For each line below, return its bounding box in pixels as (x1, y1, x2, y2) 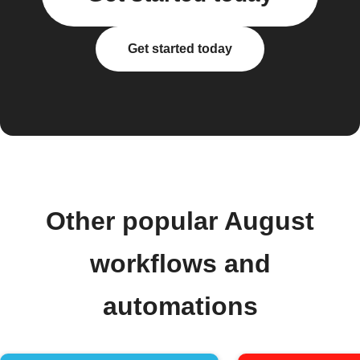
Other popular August (46, 207, 314, 235)
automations (102, 292, 258, 321)
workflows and (89, 249, 271, 278)
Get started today (128, 42, 232, 55)
